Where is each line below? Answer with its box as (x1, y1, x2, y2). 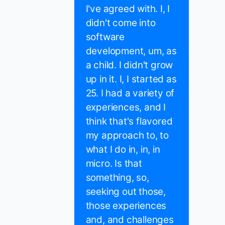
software (85, 31, 125, 43)
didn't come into (85, 17, 156, 29)
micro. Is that (85, 158, 142, 170)
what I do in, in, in (85, 144, 160, 156)
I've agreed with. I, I (85, 3, 170, 15)
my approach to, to (85, 130, 169, 142)
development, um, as (85, 45, 177, 57)
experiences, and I (85, 101, 166, 114)
